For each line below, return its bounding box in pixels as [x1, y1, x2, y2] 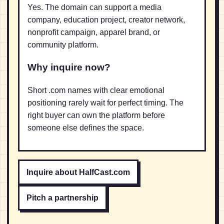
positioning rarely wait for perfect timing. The [27, 98, 183, 107]
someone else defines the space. [27, 123, 144, 132]
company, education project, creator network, [27, 15, 185, 24]
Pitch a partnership [26, 193, 98, 202]
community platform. [27, 40, 98, 49]
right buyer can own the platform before [27, 111, 165, 120]
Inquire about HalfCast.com [26, 168, 130, 177]
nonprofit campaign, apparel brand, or [27, 27, 160, 36]
